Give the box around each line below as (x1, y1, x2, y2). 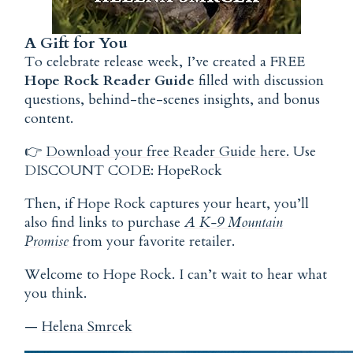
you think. (24, 283, 87, 303)
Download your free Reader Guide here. (46, 141, 290, 162)
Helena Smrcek (42, 316, 133, 336)
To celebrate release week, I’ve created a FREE (24, 51, 306, 72)
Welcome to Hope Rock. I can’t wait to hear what (24, 264, 328, 284)
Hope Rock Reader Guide (24, 70, 195, 91)
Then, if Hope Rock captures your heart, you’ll (24, 193, 310, 214)
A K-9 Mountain (184, 212, 284, 232)
